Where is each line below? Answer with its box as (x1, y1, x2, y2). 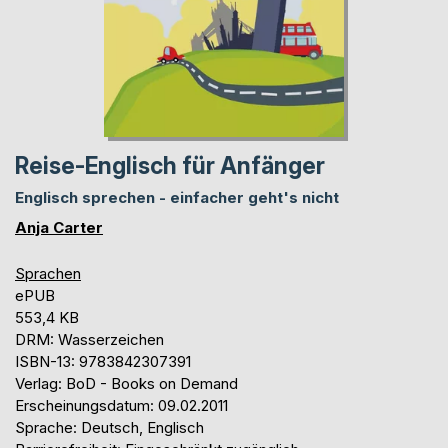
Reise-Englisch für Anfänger (15, 152, 325, 181)
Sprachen (15, 264, 81, 284)
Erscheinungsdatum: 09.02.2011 (15, 396, 228, 416)
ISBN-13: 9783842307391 (15, 352, 191, 372)
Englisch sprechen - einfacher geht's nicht (15, 188, 339, 208)
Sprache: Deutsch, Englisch (15, 418, 204, 438)
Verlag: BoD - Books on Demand (15, 374, 238, 394)
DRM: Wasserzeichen (15, 330, 164, 350)
